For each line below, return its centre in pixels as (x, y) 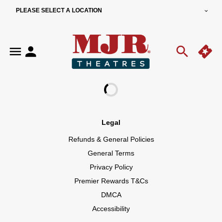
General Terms (111, 153)
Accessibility (111, 209)
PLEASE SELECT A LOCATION (59, 10)
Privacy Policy (111, 167)
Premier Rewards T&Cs (111, 181)
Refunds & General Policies (111, 139)
